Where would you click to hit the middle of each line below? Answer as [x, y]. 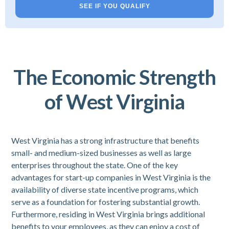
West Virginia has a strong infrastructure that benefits [106, 140]
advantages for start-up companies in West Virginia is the [111, 177]
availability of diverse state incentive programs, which [105, 189]
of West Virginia [114, 102]
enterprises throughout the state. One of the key [95, 165]
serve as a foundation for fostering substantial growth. [106, 202]
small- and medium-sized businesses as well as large [101, 153]
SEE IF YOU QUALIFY [114, 6]
